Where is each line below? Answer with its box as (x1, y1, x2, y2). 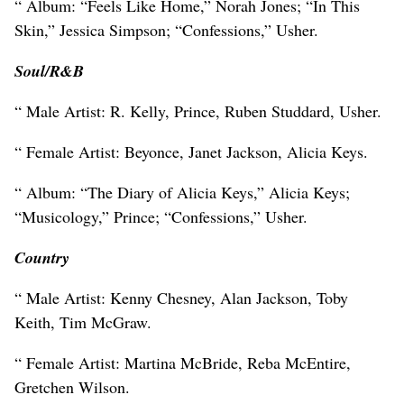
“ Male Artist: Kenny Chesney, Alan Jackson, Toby (14, 286, 348, 308)
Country (14, 245, 69, 269)
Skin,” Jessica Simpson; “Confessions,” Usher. (14, 18, 318, 41)
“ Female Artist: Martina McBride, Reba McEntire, (14, 351, 351, 373)
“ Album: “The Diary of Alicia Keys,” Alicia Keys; (14, 180, 350, 203)
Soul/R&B (14, 59, 84, 82)
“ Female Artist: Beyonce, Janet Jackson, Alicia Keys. (14, 140, 368, 162)
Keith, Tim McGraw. (14, 310, 151, 333)
